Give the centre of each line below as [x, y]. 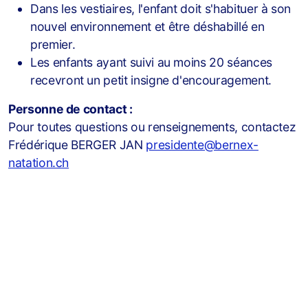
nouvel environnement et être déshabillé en [147, 26]
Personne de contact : [70, 109]
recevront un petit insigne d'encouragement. [151, 80]
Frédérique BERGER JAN [77, 145]
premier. [53, 44]
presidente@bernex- [202, 145]
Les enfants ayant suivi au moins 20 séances [151, 62]
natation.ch [39, 163]
